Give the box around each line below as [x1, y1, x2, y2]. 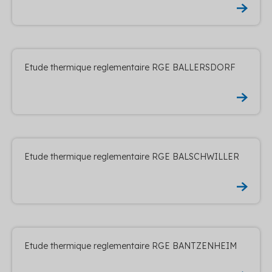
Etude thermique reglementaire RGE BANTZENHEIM [24, 240, 237, 251]
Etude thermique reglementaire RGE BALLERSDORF [24, 61, 236, 73]
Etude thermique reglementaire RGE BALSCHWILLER [24, 151, 239, 162]
